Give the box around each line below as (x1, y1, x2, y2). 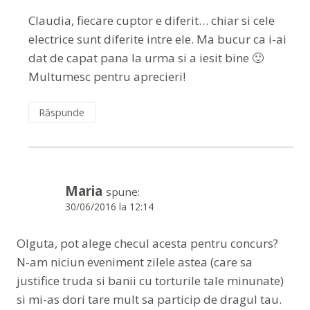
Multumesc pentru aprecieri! (28, 68, 185, 84)
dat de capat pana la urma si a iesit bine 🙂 (28, 49, 264, 66)
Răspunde (39, 105, 85, 119)
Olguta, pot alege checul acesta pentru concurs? (17, 235, 278, 251)
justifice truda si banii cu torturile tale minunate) (17, 272, 284, 289)
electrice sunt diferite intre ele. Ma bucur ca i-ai (28, 30, 286, 47)
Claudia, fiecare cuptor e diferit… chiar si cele (28, 12, 275, 28)
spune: (106, 184, 140, 199)
